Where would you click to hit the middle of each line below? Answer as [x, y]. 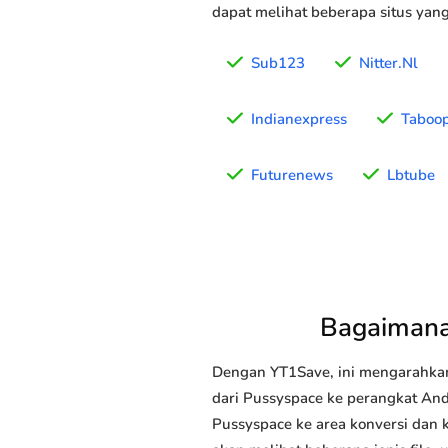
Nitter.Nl [388, 63]
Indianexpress [299, 119]
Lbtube [411, 175]
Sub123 [278, 63]
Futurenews [292, 175]
